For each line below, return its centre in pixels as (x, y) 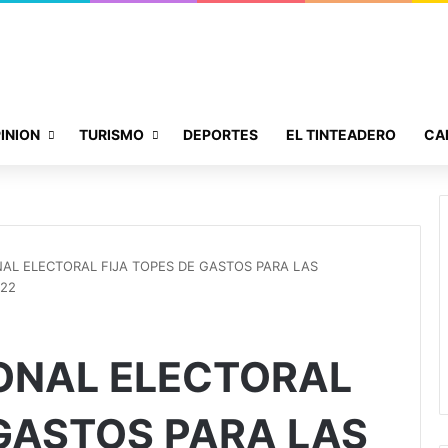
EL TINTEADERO (341, 134)
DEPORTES (220, 134)
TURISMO (111, 134)
